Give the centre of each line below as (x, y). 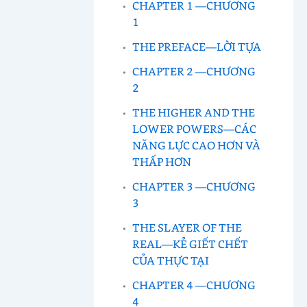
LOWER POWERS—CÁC (195, 128)
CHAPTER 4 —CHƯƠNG (194, 284)
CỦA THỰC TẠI (171, 260)
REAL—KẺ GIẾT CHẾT (191, 243)
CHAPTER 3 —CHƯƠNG (194, 186)
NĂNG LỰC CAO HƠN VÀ (197, 145)
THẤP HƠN (162, 161)
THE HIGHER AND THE (194, 112)
